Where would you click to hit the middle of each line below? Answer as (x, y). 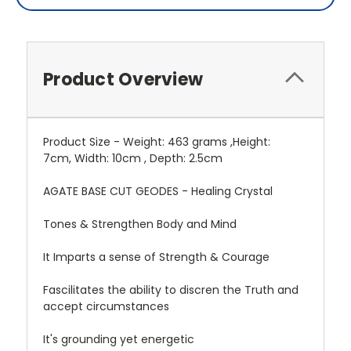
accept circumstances (106, 307)
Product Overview (123, 80)
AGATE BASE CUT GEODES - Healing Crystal (158, 192)
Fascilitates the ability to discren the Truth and (171, 290)
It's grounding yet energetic (120, 340)
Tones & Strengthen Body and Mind (141, 224)
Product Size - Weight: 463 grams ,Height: (157, 142)
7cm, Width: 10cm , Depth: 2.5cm (133, 159)
